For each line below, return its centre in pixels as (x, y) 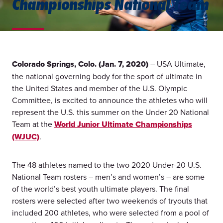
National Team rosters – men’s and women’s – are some (108, 177)
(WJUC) (26, 137)
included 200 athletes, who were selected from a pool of (111, 213)
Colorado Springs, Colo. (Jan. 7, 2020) (80, 64)
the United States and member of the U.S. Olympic (100, 88)
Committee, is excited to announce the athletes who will (110, 100)
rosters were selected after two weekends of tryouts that (110, 201)
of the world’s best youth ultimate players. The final (101, 189)
